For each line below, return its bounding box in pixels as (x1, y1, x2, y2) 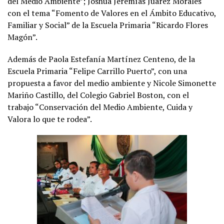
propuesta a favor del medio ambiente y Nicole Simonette (7, 77, 216, 89)
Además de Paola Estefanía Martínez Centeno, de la (7, 53, 195, 65)
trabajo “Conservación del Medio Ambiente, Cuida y (7, 101, 192, 113)
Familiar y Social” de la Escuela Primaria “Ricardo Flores (7, 19, 208, 31)
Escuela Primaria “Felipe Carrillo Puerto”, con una (7, 65, 187, 77)
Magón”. (7, 31, 37, 43)
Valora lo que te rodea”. (7, 113, 92, 125)
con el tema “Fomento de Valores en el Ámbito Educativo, (7, 7, 216, 19)
